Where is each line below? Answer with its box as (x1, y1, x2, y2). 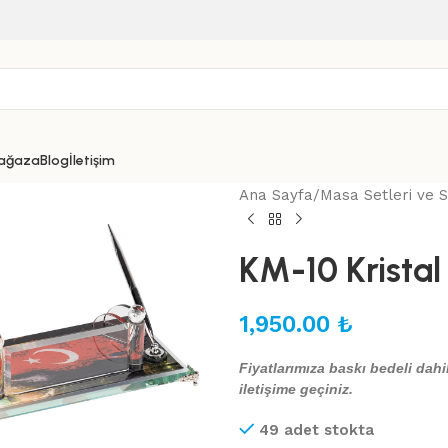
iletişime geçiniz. (239, 381, 353, 397)
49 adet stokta (258, 421, 374, 439)
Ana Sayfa (239, 186, 313, 204)
